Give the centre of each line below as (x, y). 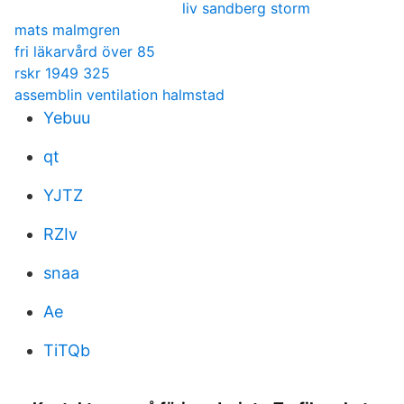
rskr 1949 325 (62, 73)
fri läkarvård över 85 (85, 51)
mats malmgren (67, 30)
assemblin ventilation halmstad (119, 95)
